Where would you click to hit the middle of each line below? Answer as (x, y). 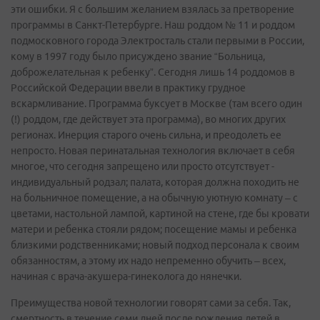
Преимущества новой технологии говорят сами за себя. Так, (151, 303)
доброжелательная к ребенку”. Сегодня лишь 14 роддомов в (153, 72)
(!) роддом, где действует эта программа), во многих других (148, 119)
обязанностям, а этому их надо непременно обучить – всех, (148, 261)
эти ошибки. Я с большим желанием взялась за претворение (152, 9)
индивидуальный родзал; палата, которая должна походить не (155, 182)
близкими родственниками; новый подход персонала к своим (155, 245)
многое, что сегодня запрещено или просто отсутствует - (142, 166)
